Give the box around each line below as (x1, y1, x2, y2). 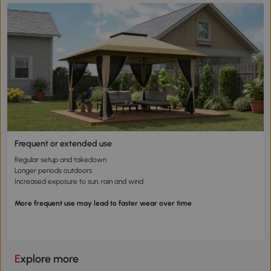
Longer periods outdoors (15, 166, 92, 175)
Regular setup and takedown (15, 155, 106, 164)
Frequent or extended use (15, 138, 112, 149)
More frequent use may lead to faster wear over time (15, 198, 192, 207)
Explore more (20, 252, 79, 266)
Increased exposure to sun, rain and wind (15, 177, 143, 186)
